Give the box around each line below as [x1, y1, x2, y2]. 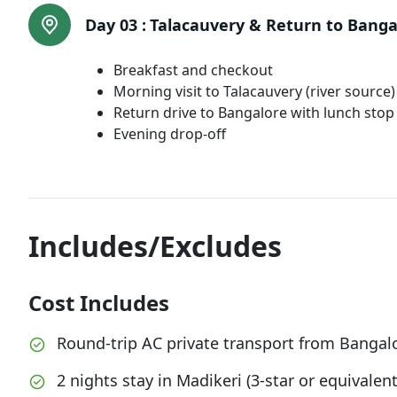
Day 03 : [85, 14, 146, 35]
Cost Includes [28, 288, 169, 317]
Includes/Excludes [28, 227, 282, 265]
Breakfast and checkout [113, 60, 273, 80]
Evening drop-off [113, 124, 226, 144]
